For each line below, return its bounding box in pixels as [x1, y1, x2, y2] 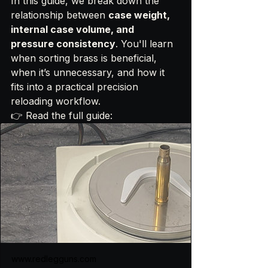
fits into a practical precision [11, 81, 141, 93]
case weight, [108, 9, 172, 22]
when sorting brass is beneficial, [11, 52, 160, 65]
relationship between [11, 9, 108, 22]
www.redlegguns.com [11, 254, 96, 264]
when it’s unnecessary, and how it [11, 66, 167, 79]
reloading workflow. [11, 95, 100, 108]
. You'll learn [115, 38, 176, 50]
